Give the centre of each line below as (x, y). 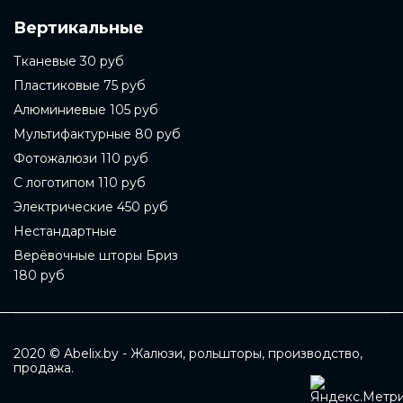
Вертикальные (79, 28)
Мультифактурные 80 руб (97, 134)
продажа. (44, 368)
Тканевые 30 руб (69, 61)
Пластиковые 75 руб (80, 85)
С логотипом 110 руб (80, 183)
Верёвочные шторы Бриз (96, 255)
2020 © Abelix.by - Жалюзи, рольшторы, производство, (188, 354)
